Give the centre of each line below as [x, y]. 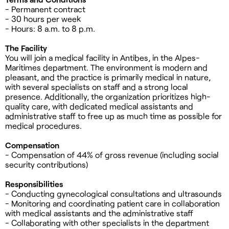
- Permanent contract [45, 9]
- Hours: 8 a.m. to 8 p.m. [50, 28]
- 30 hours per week [43, 18]
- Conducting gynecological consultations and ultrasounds [113, 193]
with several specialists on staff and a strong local [97, 86]
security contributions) [47, 164]
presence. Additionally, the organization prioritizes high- [108, 96]
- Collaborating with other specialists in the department [107, 222]
